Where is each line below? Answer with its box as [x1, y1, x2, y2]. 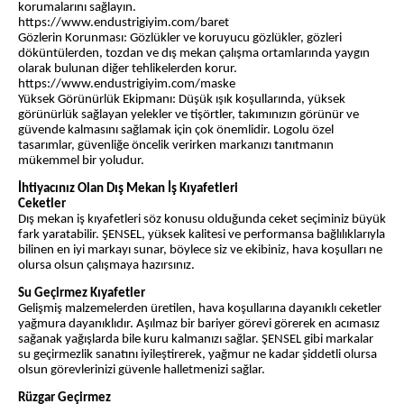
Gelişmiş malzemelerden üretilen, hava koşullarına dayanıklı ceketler [18, 302, 381, 317]
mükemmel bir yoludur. [18, 154, 144, 169]
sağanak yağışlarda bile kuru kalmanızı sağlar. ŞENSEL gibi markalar [18, 333, 373, 347]
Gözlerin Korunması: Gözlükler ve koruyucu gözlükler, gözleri [18, 32, 342, 46]
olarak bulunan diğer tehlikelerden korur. [18, 62, 237, 77]
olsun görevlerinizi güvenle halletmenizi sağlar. [18, 363, 265, 378]
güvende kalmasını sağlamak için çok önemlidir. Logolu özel [18, 124, 334, 138]
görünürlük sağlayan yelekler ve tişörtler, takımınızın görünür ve [18, 108, 359, 123]
